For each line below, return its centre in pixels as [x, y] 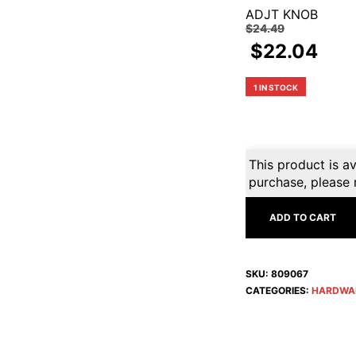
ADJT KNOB [281, 14]
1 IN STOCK [275, 87]
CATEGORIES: [278, 290]
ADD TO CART [302, 217]
